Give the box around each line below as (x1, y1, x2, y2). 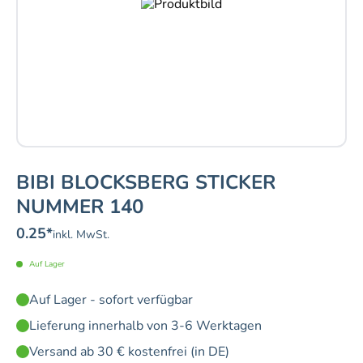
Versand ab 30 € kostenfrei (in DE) (29, 343, 229, 361)
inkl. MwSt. (53, 227, 109, 243)
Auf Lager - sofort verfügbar (29, 291, 193, 310)
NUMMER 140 (16, 194, 143, 220)
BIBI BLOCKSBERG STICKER (16, 169, 275, 196)
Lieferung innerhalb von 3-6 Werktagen (29, 317, 262, 335)
